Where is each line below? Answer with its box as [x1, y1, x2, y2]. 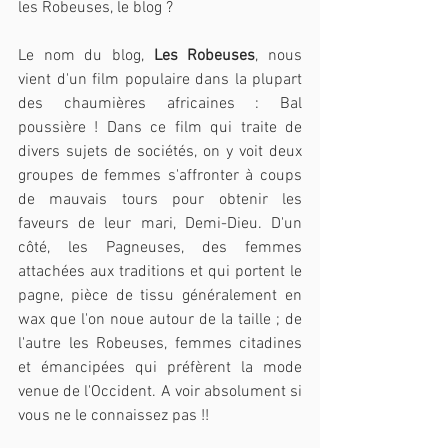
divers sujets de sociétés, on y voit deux [18, 141, 302, 162]
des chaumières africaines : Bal [18, 93, 302, 114]
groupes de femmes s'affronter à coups [18, 165, 302, 186]
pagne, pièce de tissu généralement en [18, 285, 302, 306]
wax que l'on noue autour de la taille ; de [18, 309, 302, 330]
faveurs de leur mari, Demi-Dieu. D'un [18, 213, 302, 234]
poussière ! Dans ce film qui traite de [18, 117, 302, 138]
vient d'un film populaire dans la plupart [18, 69, 302, 90]
